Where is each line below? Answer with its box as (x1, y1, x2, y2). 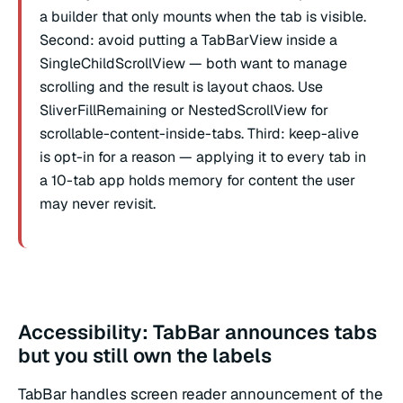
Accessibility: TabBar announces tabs (18, 318, 377, 345)
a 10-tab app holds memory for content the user (40, 170, 355, 190)
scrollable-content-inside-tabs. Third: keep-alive (40, 123, 359, 143)
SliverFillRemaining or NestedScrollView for (40, 100, 328, 120)
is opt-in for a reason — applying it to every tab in (40, 147, 366, 166)
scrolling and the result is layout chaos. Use (40, 76, 323, 96)
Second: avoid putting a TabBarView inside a (40, 30, 337, 49)
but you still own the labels (18, 342, 272, 368)
